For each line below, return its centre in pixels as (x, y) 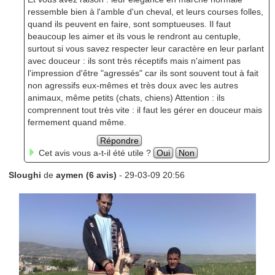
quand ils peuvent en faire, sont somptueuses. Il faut (129, 24)
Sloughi (25, 175)
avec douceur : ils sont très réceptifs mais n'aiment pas (134, 61)
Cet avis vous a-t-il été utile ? (95, 153)
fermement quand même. (77, 122)
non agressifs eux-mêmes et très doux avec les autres (133, 86)
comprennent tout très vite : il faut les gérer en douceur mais (145, 110)
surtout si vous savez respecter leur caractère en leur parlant (145, 49)
